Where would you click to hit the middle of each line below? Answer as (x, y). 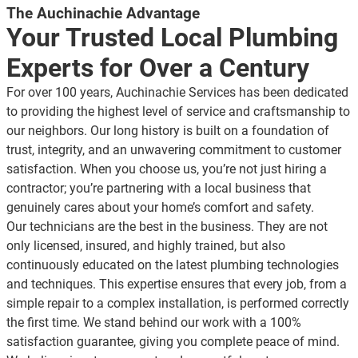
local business (243, 189)
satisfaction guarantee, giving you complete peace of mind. (173, 342)
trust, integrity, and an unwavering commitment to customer (174, 150)
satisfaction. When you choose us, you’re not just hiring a (167, 169)
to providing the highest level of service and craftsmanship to (178, 112)
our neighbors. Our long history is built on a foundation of (168, 131)
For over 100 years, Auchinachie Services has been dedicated (177, 93)
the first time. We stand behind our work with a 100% (154, 323)
